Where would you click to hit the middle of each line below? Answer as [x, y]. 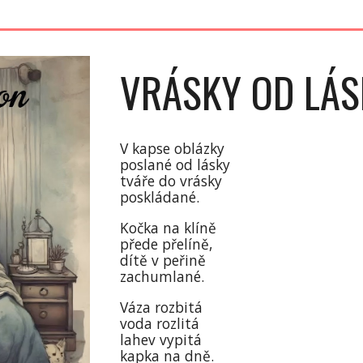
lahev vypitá [161, 340]
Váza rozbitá [162, 307]
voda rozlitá [160, 323]
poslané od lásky [175, 164]
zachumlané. [162, 276]
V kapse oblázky [173, 148]
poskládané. [160, 197]
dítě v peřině [163, 260]
